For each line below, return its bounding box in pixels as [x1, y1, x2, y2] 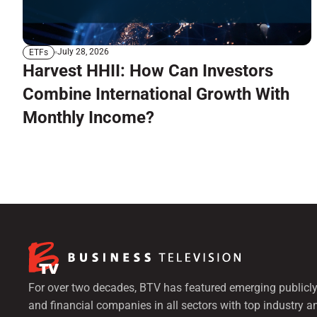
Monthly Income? [23, 107, 154, 127]
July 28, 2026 [57, 47, 109, 57]
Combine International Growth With [23, 83, 289, 104]
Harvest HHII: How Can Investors [23, 60, 273, 81]
